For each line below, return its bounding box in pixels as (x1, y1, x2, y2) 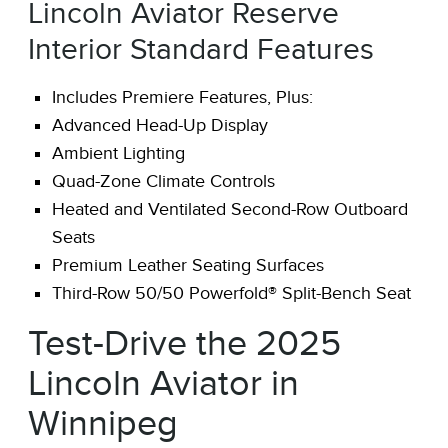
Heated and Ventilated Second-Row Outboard (52, 199, 408, 220)
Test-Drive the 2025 (28, 322, 341, 365)
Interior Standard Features (28, 32, 374, 68)
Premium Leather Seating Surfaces (52, 255, 324, 276)
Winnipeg (28, 402, 178, 445)
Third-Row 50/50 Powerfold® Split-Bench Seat (52, 283, 411, 304)
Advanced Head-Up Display (52, 115, 268, 136)
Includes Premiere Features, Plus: (52, 87, 318, 108)
